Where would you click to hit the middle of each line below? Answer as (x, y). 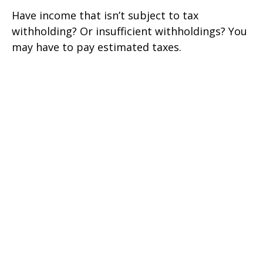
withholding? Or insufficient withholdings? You (129, 31)
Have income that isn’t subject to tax (105, 16)
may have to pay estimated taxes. (97, 47)
